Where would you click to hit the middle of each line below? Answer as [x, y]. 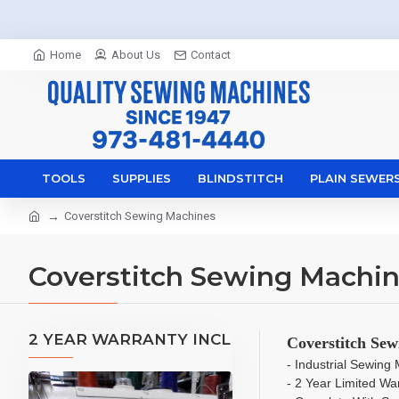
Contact [211, 55]
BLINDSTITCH [240, 178]
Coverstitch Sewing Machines [140, 216]
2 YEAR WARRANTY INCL [130, 339]
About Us [136, 55]
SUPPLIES [142, 178]
